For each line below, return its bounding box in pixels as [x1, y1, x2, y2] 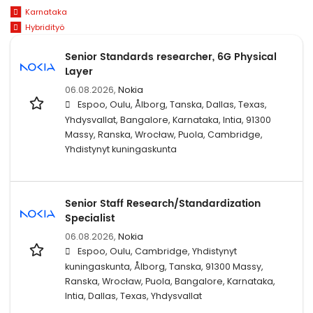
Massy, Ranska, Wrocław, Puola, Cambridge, [65, 128, 263, 140]
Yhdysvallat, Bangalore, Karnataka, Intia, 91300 [65, 113, 271, 126]
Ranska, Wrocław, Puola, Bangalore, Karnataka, [65, 275, 275, 287]
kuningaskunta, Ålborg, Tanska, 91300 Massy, [65, 260, 263, 272]
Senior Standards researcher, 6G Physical [65, 48, 277, 65]
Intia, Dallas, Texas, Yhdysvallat [65, 289, 202, 302]
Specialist [65, 210, 115, 226]
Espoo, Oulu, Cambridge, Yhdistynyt [78, 245, 237, 257]
